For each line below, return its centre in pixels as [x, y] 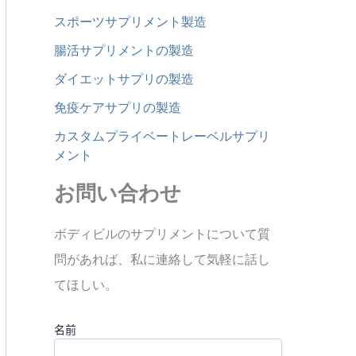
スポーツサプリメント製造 [130, 21]
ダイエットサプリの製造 [124, 79]
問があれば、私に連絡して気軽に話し [162, 259]
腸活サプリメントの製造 [124, 50]
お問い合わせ [118, 193]
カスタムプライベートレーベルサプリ [162, 136]
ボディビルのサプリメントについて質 [162, 234]
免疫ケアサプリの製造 [118, 107]
